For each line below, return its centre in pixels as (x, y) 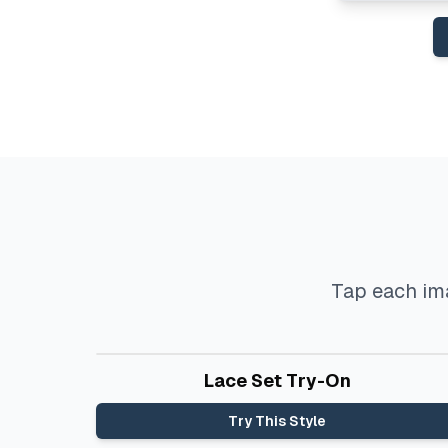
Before (136, 374)
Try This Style (277, 421)
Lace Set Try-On (277, 380)
